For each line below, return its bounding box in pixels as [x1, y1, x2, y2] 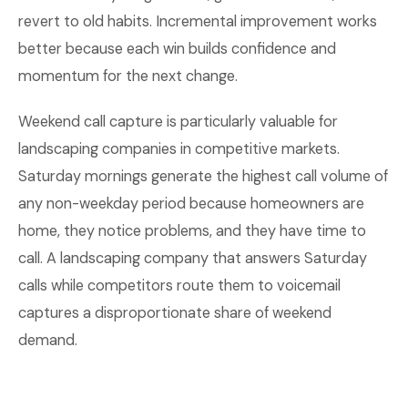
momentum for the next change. [18, 66, 238, 86]
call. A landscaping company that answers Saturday [18, 249, 367, 268]
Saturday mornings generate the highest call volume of [18, 167, 388, 186]
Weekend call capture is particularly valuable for [18, 112, 338, 131]
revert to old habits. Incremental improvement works [18, 12, 377, 31]
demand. [18, 331, 77, 350]
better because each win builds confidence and [18, 39, 336, 58]
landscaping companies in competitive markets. [18, 139, 340, 158]
